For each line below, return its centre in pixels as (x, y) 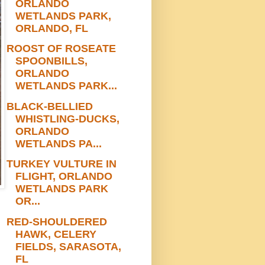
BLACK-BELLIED (49, 106)
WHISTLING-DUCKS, (67, 119)
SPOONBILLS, (51, 61)
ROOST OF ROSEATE (61, 49)
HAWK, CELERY (56, 234)
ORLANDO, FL (51, 28)
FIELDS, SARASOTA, (68, 246)
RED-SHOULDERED (56, 222)
